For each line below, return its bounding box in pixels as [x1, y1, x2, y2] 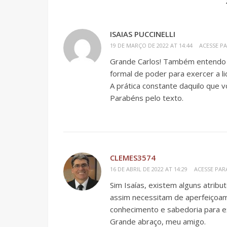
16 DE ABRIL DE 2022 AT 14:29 [110, 165, 187, 173]
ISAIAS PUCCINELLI [110, 29, 175, 39]
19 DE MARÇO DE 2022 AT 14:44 [110, 42, 193, 49]
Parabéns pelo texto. [110, 93, 183, 103]
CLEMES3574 [110, 153, 156, 163]
